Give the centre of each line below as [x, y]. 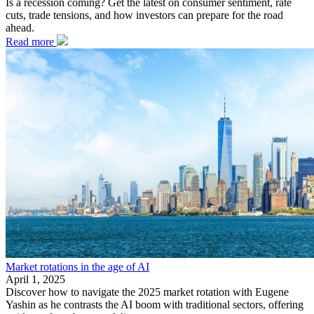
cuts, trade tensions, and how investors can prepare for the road [144, 15]
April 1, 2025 [35, 280]
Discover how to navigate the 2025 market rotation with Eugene [147, 292]
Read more [31, 42]
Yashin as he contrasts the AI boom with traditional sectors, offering [155, 305]
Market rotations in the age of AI [77, 267]
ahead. [20, 28]
